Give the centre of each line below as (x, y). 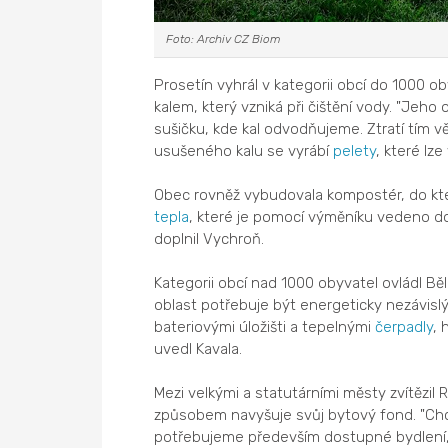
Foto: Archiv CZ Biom (223, 39)
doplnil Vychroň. (208, 238)
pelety (354, 150)
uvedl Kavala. (197, 348)
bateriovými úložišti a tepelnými (264, 326)
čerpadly (403, 326)
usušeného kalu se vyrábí (243, 150)
